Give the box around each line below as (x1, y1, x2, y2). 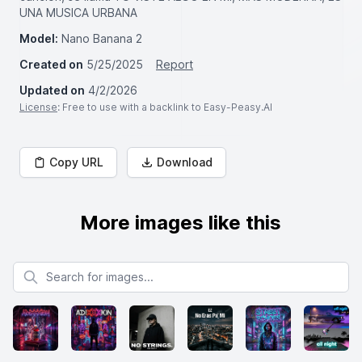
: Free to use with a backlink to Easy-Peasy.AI (57, 101, 272, 113)
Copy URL (49, 155, 103, 169)
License (19, 101, 57, 113)
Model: (19, 32, 58, 45)
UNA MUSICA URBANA (19, 6, 137, 19)
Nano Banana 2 (61, 32, 142, 45)
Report (156, 57, 193, 71)
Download (157, 155, 213, 169)
